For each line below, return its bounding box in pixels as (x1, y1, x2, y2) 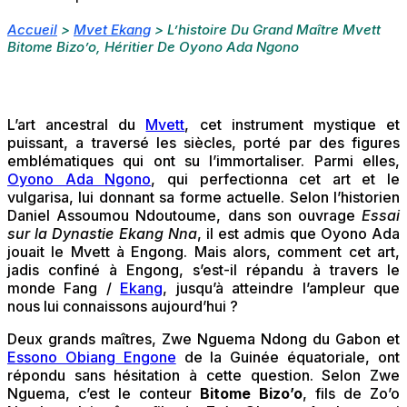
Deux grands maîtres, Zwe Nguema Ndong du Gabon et (7, 330, 400, 349)
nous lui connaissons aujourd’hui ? (7, 297, 238, 316)
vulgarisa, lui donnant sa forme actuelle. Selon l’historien (7, 188, 400, 207)
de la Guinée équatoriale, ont (175, 348, 401, 367)
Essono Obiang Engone (7, 348, 176, 367)
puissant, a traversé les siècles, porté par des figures (7, 134, 400, 153)
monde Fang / (7, 279, 121, 298)
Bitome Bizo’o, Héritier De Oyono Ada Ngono (7, 38, 299, 56)
